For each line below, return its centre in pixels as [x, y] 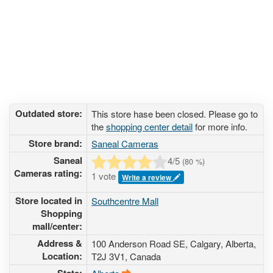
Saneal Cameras [125, 144]
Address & [60, 243]
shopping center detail [149, 126]
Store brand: [55, 143]
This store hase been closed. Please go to [175, 114]
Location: [62, 256]
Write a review [147, 178]
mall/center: [57, 226]
